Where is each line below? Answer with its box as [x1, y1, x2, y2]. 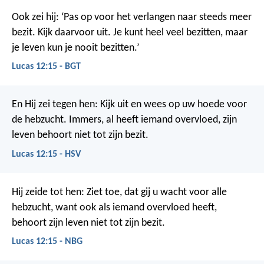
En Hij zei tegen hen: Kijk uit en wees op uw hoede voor [12, 99, 247, 111]
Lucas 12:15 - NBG [12, 236, 82, 246]
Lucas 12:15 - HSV [12, 149, 81, 159]
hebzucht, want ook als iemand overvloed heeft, [12, 202, 217, 213]
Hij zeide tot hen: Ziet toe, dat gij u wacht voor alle [12, 186, 227, 198]
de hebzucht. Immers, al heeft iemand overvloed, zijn [12, 114, 237, 126]
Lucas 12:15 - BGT [12, 62, 81, 72]
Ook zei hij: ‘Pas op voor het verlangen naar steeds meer [12, 12, 252, 23]
